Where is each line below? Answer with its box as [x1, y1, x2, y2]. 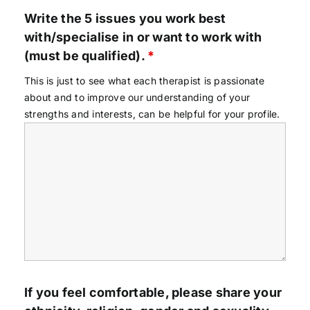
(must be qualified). [24, 48, 148, 63]
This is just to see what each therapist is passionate [24, 74, 265, 86]
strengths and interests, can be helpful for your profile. [24, 107, 280, 120]
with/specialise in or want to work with [24, 29, 262, 44]
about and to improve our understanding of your [24, 91, 250, 103]
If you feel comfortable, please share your [24, 284, 282, 300]
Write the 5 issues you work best [24, 10, 226, 26]
